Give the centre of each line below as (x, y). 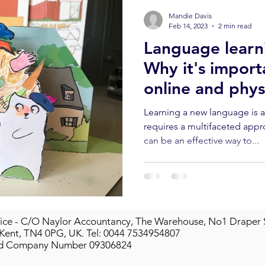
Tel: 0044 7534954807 (132, 233)
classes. (172, 108)
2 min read (235, 26)
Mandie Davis (190, 16)
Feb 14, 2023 (188, 26)
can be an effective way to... (201, 140)
